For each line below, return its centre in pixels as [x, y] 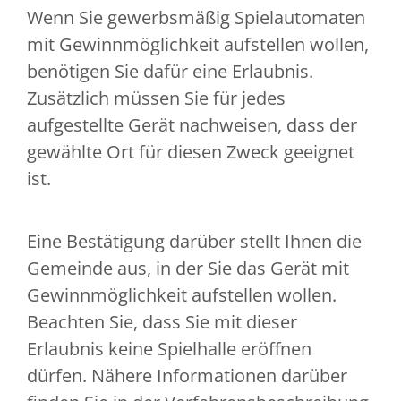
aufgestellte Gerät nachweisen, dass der [192, 125]
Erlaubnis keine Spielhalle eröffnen [169, 349]
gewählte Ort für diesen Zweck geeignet [191, 152]
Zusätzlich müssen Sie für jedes [156, 98]
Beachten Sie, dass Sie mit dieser [162, 322]
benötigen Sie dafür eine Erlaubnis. [170, 72]
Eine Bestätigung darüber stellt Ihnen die [194, 242]
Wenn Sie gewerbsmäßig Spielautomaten [196, 18]
